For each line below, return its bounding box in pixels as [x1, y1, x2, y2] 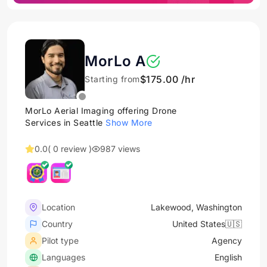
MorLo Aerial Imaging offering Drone [25, 105, 177, 116]
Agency [212, 235, 242, 246]
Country [42, 219, 73, 229]
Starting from [85, 74, 140, 84]
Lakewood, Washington [151, 202, 242, 212]
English [215, 252, 242, 262]
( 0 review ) [48, 144, 92, 154]
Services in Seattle [25, 117, 105, 128]
